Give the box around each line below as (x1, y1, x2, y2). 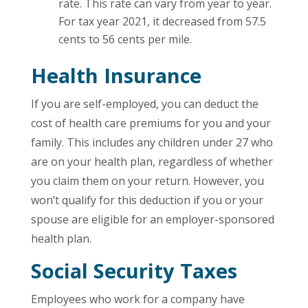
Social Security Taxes (30, 257, 237, 284)
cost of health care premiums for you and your (30, 115, 271, 131)
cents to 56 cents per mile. (58, 32, 192, 47)
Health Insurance (30, 62, 201, 89)
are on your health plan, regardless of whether (30, 154, 273, 169)
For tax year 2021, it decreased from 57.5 (58, 14, 266, 29)
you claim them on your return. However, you (30, 173, 264, 188)
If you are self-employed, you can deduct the (30, 96, 258, 111)
